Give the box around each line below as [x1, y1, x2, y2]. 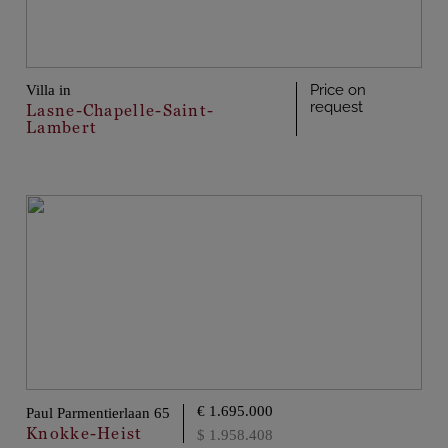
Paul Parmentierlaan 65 [26, 405, 170, 422]
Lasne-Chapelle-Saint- [26, 100, 215, 122]
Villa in [26, 82, 71, 99]
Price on [310, 81, 367, 100]
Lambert [26, 117, 98, 139]
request [310, 98, 364, 117]
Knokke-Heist [26, 422, 143, 444]
